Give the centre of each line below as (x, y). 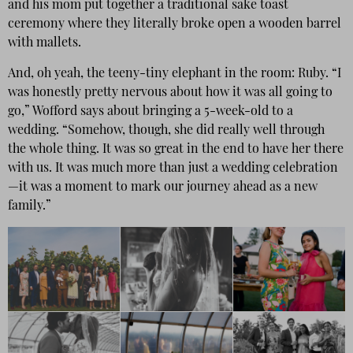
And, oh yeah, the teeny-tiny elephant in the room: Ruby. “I (175, 74)
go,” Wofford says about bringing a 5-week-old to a (150, 111)
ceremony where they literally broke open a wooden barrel (175, 25)
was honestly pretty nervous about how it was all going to (170, 93)
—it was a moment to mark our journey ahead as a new (163, 187)
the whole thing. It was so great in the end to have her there (176, 149)
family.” (31, 206)
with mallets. (45, 44)
